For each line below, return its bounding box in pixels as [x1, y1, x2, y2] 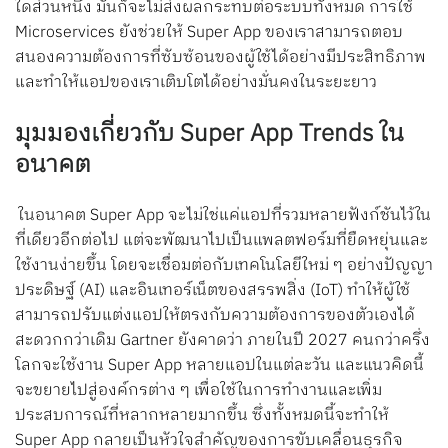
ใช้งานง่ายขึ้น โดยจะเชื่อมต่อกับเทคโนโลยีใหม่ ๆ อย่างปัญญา [15, 252, 433, 280]
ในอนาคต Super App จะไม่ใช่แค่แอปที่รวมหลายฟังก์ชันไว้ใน [18, 202, 432, 230]
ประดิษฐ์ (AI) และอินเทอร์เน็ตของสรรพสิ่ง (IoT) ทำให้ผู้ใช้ [15, 277, 410, 305]
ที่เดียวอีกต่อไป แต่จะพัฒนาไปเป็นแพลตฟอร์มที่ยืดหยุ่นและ [15, 227, 428, 255]
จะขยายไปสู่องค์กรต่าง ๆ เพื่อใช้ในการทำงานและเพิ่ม [15, 377, 382, 405]
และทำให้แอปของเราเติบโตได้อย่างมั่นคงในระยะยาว [15, 69, 377, 97]
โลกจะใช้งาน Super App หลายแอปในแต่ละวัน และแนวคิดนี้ [15, 352, 424, 380]
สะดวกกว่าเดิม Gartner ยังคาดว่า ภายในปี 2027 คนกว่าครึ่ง [15, 327, 430, 355]
